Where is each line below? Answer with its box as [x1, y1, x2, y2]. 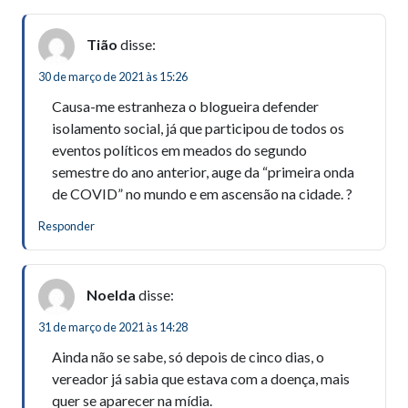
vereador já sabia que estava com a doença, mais [52, 369, 350, 387]
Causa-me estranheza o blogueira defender [52, 97, 319, 115]
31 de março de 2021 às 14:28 [38, 319, 188, 334]
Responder [38, 218, 95, 233]
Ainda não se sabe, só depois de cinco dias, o [52, 347, 324, 365]
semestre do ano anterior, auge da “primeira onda [52, 162, 354, 180]
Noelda [87, 285, 136, 303]
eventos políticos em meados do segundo [52, 140, 307, 158]
